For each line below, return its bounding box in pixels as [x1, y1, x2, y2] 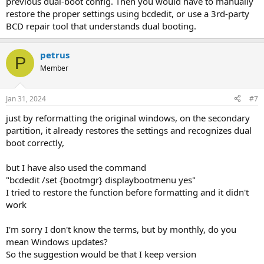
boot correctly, [6, 136, 64, 148]
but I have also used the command [6, 161, 146, 173]
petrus [40, 49, 70, 61]
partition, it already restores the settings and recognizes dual [6, 124, 252, 136]
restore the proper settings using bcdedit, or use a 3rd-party [6, 8, 249, 19]
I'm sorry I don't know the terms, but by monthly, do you [6, 223, 236, 235]
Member [40, 63, 68, 73]
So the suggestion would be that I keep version [6, 247, 196, 260]
